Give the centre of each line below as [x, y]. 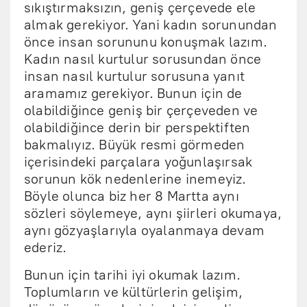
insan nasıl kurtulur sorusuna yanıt [135, 76]
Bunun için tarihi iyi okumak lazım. [132, 275]
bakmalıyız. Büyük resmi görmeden [135, 145]
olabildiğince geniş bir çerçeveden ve [141, 110]
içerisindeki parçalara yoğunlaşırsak [138, 162]
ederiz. [47, 247]
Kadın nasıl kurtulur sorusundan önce [143, 59]
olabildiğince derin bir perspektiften [137, 127]
